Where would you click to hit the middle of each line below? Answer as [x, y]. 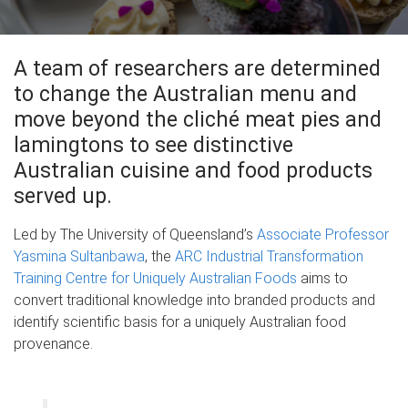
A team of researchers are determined [197, 68]
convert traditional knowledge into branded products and [194, 300]
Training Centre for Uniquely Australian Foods [155, 278]
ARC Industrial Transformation [269, 256]
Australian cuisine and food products [193, 170]
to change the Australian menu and [185, 94]
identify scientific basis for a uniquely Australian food [180, 321]
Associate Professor [323, 234]
